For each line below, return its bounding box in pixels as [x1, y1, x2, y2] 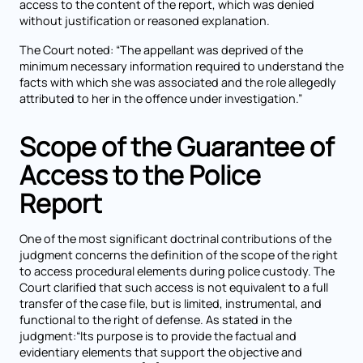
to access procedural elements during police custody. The [19, 263, 335, 279]
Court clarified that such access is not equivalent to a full [19, 280, 328, 295]
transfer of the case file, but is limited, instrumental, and [19, 296, 322, 311]
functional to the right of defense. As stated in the [19, 312, 292, 327]
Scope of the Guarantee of [19, 129, 334, 164]
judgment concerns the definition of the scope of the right [19, 247, 338, 263]
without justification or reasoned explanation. [19, 13, 270, 28]
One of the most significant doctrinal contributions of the [19, 231, 331, 246]
